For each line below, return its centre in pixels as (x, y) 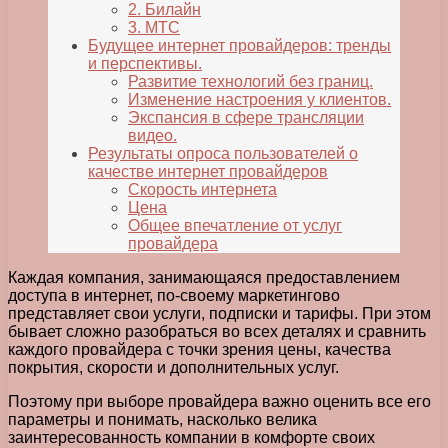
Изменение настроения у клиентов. (259, 100)
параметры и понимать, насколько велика (162, 420)
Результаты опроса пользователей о (223, 154)
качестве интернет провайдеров (208, 172)
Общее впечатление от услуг (235, 226)
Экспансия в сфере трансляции (246, 118)
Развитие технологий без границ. (250, 82)
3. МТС (154, 28)
